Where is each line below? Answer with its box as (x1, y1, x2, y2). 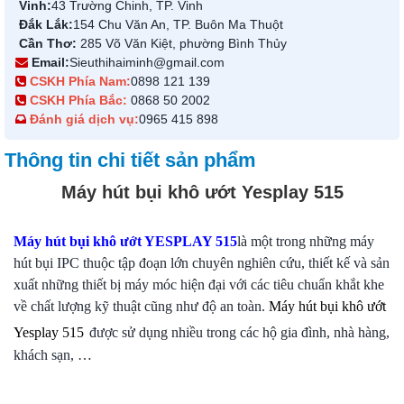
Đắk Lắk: (19, 17, 73, 32)
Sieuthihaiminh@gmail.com (69, 55, 225, 70)
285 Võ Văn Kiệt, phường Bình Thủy (77, 36, 287, 51)
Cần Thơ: (15, 36, 77, 51)
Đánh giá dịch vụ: (30, 112, 139, 127)
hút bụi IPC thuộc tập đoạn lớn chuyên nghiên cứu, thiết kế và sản (14, 255, 390, 271)
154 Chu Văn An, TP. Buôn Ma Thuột (73, 17, 283, 32)
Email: (32, 55, 69, 70)
